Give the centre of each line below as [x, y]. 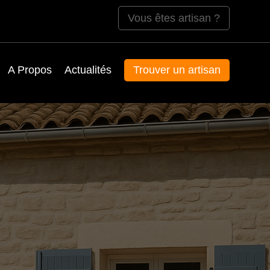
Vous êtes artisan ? [174, 18]
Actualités [88, 70]
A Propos [30, 70]
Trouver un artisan [177, 70]
